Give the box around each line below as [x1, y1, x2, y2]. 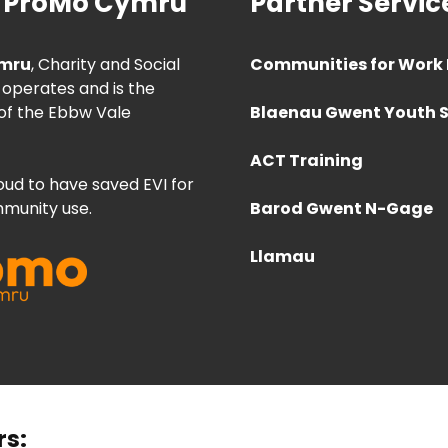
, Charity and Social [30, 53, 180, 77]
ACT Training [249, 149, 363, 173]
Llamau [249, 245, 315, 269]
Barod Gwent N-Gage [249, 197, 433, 221]
